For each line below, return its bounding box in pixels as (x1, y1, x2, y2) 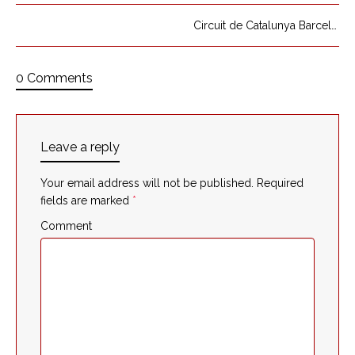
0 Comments (16, 70, 93, 86)
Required (257, 176, 303, 189)
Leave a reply (40, 139, 120, 155)
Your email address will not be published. (40, 176, 254, 189)
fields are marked (40, 193, 132, 207)
